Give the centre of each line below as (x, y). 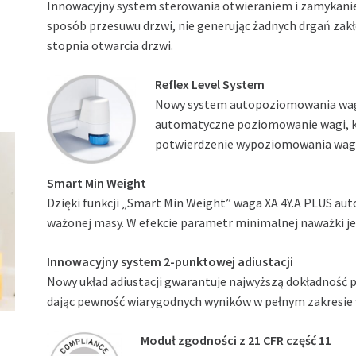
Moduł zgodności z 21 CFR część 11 (236, 341)
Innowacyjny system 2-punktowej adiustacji (170, 262)
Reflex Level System (210, 85)
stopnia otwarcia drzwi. (110, 46)
